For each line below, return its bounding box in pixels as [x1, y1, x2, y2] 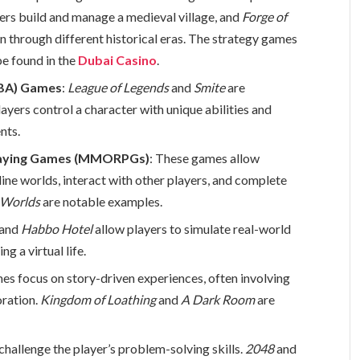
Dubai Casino [78, 51, 157, 67]
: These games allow [149, 150, 260, 166]
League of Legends [67, 79, 170, 95]
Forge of [242, 8, 288, 24]
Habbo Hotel [21, 221, 93, 237]
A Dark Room [181, 292, 256, 308]
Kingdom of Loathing [40, 292, 157, 308]
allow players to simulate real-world [92, 221, 292, 237]
